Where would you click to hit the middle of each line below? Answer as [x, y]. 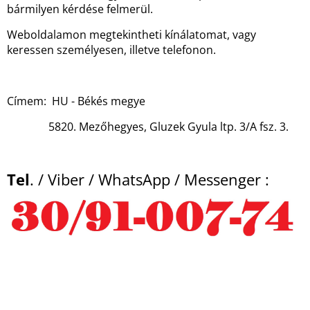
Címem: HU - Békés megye [76, 101]
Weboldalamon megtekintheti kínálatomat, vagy [131, 35]
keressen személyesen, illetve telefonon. [111, 50]
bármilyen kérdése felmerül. [80, 9]
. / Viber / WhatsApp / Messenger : [152, 179]
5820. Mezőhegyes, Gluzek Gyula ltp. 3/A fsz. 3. [148, 127]
